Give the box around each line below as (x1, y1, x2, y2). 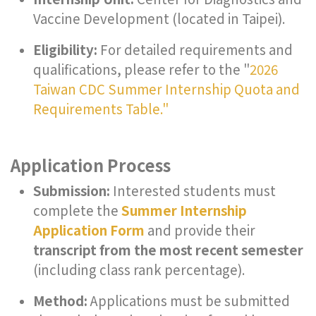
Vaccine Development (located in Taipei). (33, 8, 286, 28)
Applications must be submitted (87, 291, 290, 310)
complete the (33, 200, 121, 219)
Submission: (33, 181, 110, 200)
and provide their (145, 220, 255, 239)
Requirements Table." (33, 99, 169, 118)
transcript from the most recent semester (33, 240, 303, 259)
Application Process (11, 153, 171, 177)
